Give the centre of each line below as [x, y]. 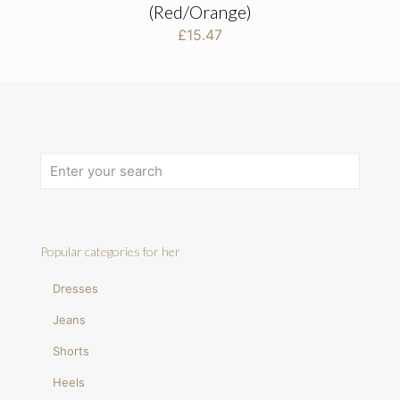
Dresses [76, 289]
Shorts [71, 351]
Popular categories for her [110, 252]
